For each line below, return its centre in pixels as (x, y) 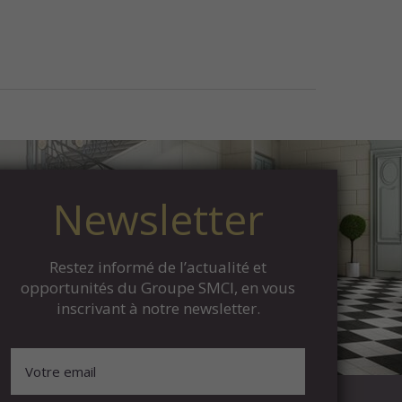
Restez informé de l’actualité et (158, 267)
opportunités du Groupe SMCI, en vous (158, 287)
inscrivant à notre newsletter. (158, 308)
